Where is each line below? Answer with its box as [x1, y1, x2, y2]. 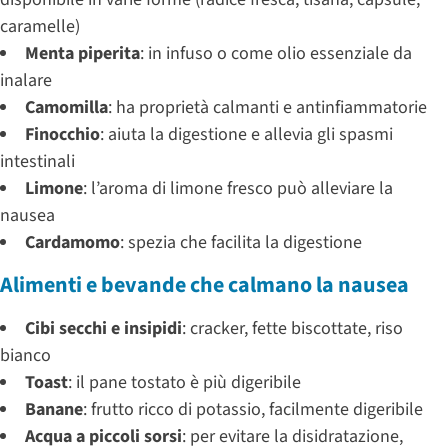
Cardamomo [25, 229, 120, 255]
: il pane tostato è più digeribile [68, 369, 301, 395]
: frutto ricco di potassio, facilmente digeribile [83, 396, 423, 422]
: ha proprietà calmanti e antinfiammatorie [108, 94, 427, 120]
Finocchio [25, 121, 100, 147]
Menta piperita [25, 40, 140, 66]
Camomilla [25, 94, 108, 120]
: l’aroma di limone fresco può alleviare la [83, 175, 393, 201]
